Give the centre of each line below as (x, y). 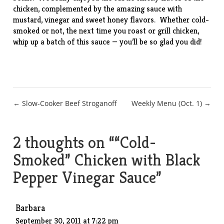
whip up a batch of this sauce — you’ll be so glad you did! (108, 42)
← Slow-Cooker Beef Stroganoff (65, 103)
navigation (51, 127)
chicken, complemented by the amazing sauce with (98, 9)
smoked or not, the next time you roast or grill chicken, (106, 31)
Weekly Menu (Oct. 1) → (171, 103)
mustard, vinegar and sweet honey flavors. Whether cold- (111, 20)
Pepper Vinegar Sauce (85, 178)
